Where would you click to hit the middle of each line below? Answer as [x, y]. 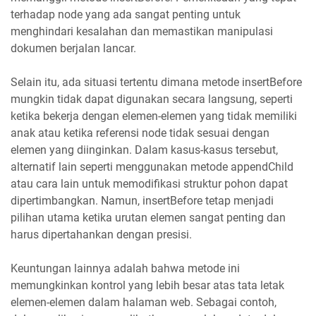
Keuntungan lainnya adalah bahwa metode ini [125, 268]
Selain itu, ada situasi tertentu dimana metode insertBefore [156, 82]
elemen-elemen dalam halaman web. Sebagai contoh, [144, 302]
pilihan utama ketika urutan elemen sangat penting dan [148, 217]
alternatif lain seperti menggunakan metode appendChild [152, 166]
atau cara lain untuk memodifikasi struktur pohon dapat [149, 183]
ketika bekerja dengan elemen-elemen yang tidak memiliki [154, 116]
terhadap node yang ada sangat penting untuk [126, 14]
